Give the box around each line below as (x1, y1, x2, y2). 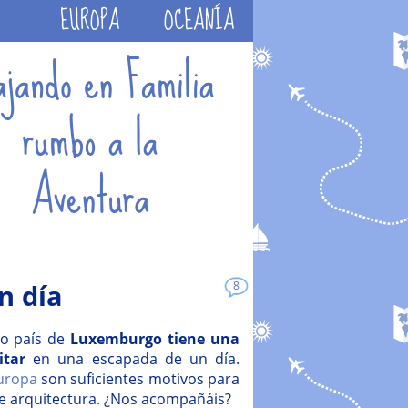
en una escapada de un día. (25, 348, 240, 369)
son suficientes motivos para (36, 368, 240, 389)
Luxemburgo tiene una (70, 328, 240, 349)
